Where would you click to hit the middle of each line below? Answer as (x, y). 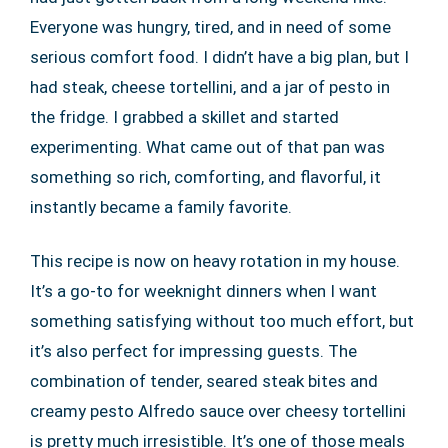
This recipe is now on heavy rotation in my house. (215, 260)
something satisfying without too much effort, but (222, 320)
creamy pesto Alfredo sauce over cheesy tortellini (218, 410)
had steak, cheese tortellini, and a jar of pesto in (210, 86)
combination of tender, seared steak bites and (204, 380)
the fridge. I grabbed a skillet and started (184, 116)
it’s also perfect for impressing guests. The (193, 350)
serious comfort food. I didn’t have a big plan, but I (219, 56)
